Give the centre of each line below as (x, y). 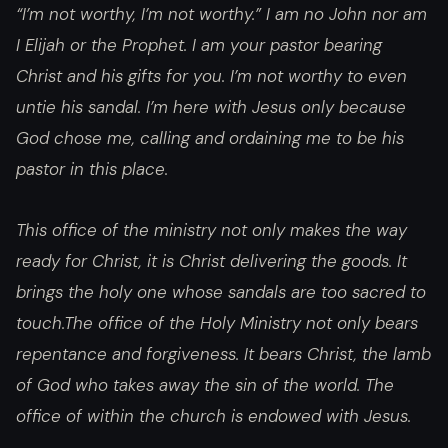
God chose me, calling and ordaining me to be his (210, 137)
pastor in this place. (92, 168)
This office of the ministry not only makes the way (211, 230)
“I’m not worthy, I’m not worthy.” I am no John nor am (221, 13)
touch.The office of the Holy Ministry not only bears (217, 323)
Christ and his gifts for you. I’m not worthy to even (211, 75)
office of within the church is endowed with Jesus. (213, 416)
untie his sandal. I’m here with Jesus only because (211, 106)
